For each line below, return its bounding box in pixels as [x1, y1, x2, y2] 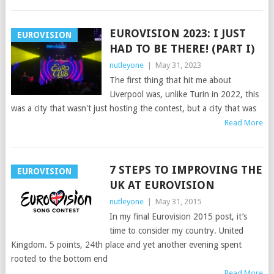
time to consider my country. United [109, 226, 243, 235]
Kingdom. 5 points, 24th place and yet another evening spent [10, 240, 242, 250]
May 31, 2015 [155, 197, 201, 206]
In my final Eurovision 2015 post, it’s [109, 212, 247, 221]
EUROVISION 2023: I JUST [109, 27, 246, 40]
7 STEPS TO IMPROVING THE [109, 163, 262, 176]
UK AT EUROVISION [109, 179, 215, 191]
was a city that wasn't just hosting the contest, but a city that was [10, 103, 256, 113]
